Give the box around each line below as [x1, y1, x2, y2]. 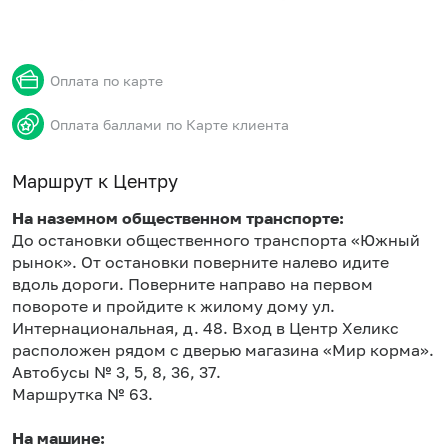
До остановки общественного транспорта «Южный [12, 230, 420, 250]
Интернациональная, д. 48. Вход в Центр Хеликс [12, 318, 399, 338]
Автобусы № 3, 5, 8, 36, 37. [12, 362, 221, 382]
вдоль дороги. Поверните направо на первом [12, 274, 373, 294]
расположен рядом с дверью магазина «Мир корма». [12, 340, 434, 360]
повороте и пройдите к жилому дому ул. [12, 296, 335, 316]
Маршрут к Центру [12, 170, 178, 192]
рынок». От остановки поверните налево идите [12, 252, 389, 272]
